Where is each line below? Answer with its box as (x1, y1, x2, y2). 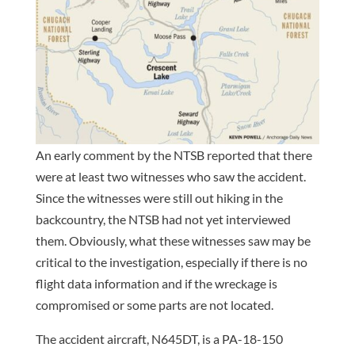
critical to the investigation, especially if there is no (35, 254, 307, 269)
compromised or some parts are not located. (35, 296, 273, 312)
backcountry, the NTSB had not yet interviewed (35, 211, 291, 227)
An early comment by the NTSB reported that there (35, 147, 312, 162)
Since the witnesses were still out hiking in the (35, 189, 283, 205)
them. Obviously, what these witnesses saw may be (35, 232, 311, 248)
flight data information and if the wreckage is (35, 275, 277, 291)
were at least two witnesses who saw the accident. (35, 168, 306, 184)
